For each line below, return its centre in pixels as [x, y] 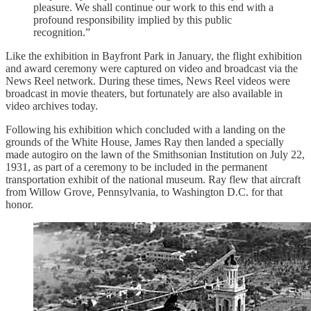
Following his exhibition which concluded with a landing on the [145, 129]
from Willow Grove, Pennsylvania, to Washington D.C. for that [144, 192]
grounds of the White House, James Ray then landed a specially [145, 142]
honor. [19, 204]
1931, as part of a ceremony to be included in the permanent [136, 167]
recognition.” [62, 32]
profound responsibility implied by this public [133, 19]
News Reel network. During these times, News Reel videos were [148, 81]
